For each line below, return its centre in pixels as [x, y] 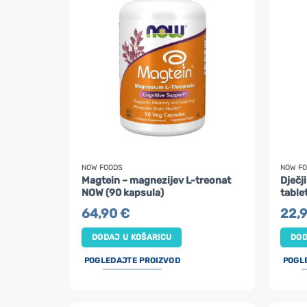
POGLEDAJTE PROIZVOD [132, 261]
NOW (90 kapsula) [123, 193]
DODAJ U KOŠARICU [132, 237]
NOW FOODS [102, 167]
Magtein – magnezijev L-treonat [157, 180]
